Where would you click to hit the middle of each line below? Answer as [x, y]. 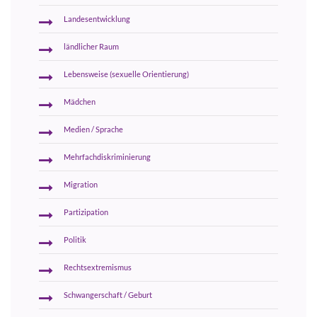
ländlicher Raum [91, 46]
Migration [81, 184]
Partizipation [86, 212]
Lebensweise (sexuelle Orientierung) [126, 74]
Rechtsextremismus [98, 267]
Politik [75, 240]
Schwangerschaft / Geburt [108, 295]
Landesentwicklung [97, 19]
